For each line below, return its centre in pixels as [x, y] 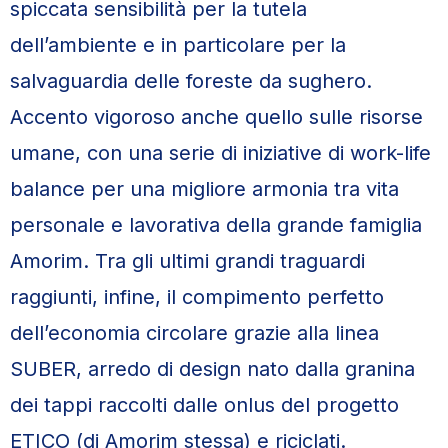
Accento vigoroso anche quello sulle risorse [216, 117]
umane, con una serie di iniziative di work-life [220, 153]
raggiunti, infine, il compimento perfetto [197, 297]
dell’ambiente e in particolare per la [178, 45]
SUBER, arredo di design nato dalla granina [212, 369]
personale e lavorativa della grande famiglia [216, 225]
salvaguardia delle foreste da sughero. [191, 81]
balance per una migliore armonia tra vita [204, 189]
